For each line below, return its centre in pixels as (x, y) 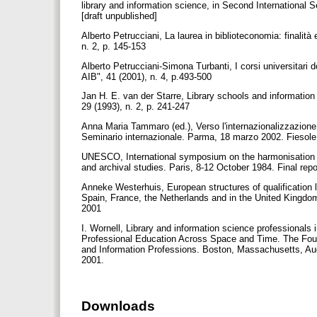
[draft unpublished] (121, 16)
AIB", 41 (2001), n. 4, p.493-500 (148, 76)
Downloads (118, 306)
